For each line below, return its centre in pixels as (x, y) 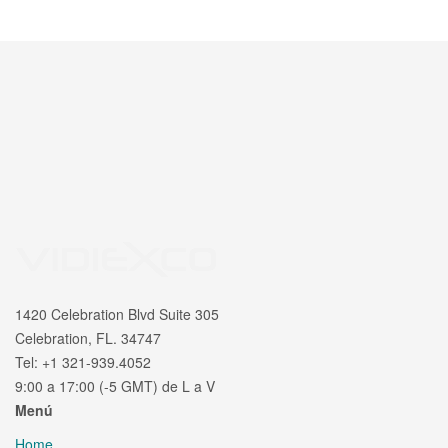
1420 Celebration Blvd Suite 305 (117, 313)
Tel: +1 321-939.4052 (83, 361)
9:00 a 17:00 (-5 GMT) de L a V (115, 385)
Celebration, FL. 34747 (88, 337)
